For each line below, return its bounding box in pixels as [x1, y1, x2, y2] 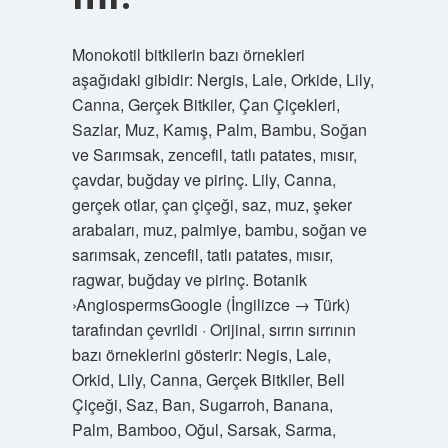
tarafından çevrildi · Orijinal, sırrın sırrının [71, 318, 356, 341]
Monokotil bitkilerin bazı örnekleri [71, 43, 305, 66]
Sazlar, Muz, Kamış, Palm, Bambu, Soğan [71, 118, 367, 141]
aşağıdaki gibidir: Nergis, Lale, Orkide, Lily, [71, 68, 374, 91]
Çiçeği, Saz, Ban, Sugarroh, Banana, [71, 393, 333, 416]
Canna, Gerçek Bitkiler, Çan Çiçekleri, [71, 93, 340, 116]
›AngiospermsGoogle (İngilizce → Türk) [71, 293, 350, 316]
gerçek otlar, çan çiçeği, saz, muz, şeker [71, 193, 352, 216]
